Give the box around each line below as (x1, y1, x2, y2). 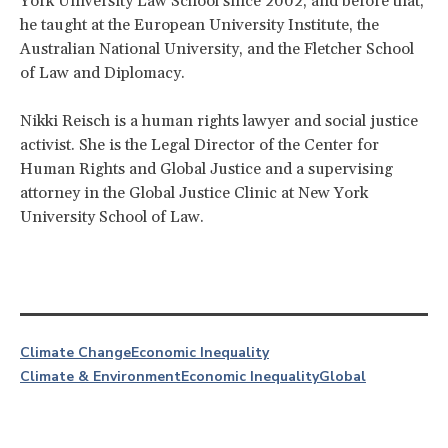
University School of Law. (20, 206, 204, 227)
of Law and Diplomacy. (20, 62, 185, 83)
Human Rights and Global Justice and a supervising (20, 158, 393, 179)
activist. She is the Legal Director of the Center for (20, 134, 379, 155)
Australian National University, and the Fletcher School (20, 38, 414, 59)
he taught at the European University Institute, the (20, 14, 379, 35)
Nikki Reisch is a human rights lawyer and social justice (20, 110, 418, 131)
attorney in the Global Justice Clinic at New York (20, 182, 368, 203)
